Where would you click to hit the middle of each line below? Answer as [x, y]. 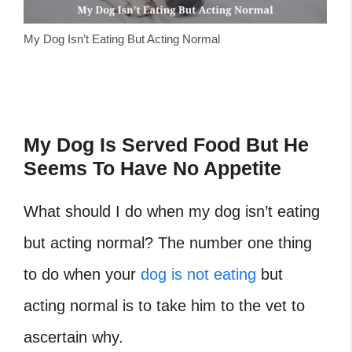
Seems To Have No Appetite [152, 169]
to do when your [82, 275]
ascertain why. [73, 337]
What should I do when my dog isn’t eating [172, 212]
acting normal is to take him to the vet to [164, 306]
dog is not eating [198, 275]
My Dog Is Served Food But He [166, 145]
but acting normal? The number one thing [168, 243]
